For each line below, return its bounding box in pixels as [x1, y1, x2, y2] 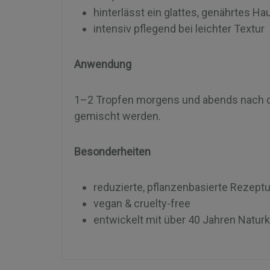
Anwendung [74, 57, 134, 71]
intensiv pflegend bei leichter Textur [93, 22, 267, 35]
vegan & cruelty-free [93, 196, 193, 210]
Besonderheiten [74, 145, 153, 158]
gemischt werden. [74, 109, 163, 122]
